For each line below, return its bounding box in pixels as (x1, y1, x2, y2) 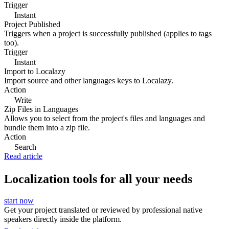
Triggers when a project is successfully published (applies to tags (4, 29, 212, 38)
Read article (4, 151, 42, 161)
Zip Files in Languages (4, 104, 78, 113)
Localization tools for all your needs (4, 172, 192, 186)
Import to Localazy (4, 66, 65, 76)
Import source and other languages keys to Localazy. (4, 76, 173, 85)
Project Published (4, 19, 60, 29)
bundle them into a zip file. (4, 123, 90, 132)
